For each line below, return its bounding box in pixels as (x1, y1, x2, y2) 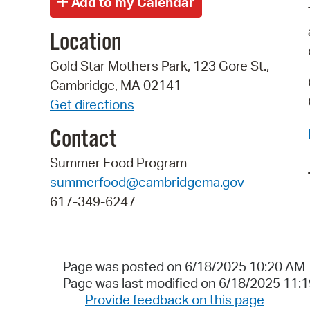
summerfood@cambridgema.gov (50, 173, 244, 190)
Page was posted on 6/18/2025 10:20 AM (62, 258, 305, 275)
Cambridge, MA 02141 (50, 77, 181, 94)
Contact (50, 124, 116, 155)
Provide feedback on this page (85, 291, 264, 309)
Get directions (50, 96, 134, 113)
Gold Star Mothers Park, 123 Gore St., (50, 57, 269, 75)
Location (50, 28, 121, 59)
